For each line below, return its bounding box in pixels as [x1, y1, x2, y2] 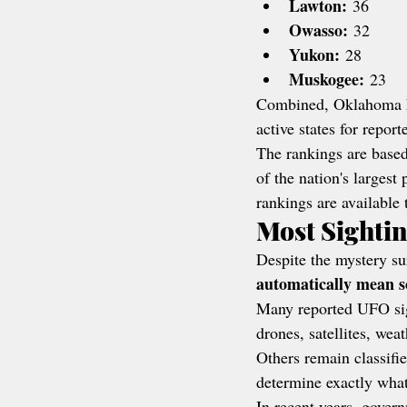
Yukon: [289, 43, 340, 66]
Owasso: [289, 18, 348, 42]
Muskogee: [289, 67, 364, 91]
